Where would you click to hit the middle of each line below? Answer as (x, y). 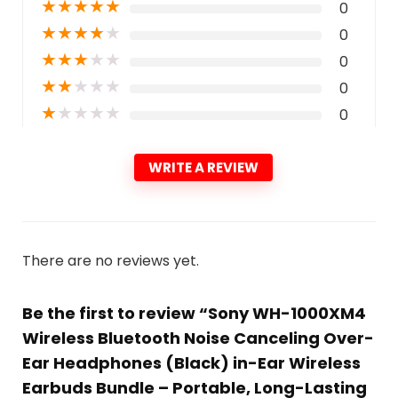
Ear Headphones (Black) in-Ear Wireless (191, 362)
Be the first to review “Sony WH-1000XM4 (194, 313)
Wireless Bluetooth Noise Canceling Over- (198, 338)
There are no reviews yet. (110, 260)
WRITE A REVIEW (203, 167)
